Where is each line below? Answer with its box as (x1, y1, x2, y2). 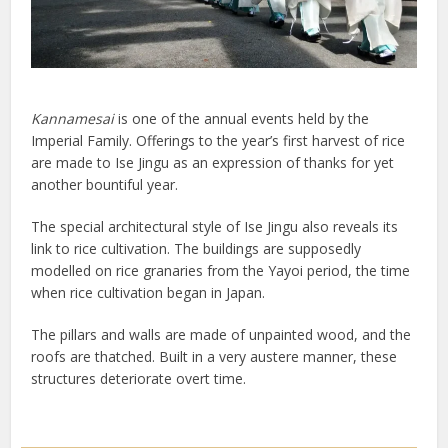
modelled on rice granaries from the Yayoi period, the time (31, 261, 411, 281)
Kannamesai (31, 109, 115, 129)
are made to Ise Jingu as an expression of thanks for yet (31, 153, 395, 173)
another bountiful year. (31, 175, 179, 195)
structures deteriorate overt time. (31, 369, 247, 389)
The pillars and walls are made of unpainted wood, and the (31, 325, 412, 345)
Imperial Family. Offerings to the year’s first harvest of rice (31, 131, 406, 151)
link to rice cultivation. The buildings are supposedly (31, 239, 362, 259)
